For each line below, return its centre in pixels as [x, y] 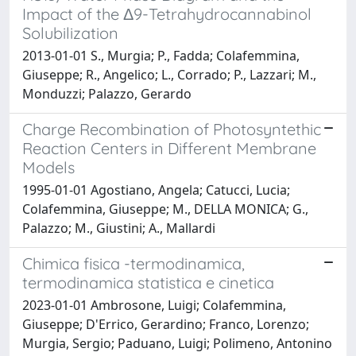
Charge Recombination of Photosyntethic [172, 129]
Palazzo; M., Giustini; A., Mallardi [119, 228]
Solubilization [70, 33]
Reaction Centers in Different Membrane [169, 148]
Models [48, 167]
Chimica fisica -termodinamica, [133, 263]
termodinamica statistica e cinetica [148, 282]
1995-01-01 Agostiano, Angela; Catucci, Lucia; [156, 190]
